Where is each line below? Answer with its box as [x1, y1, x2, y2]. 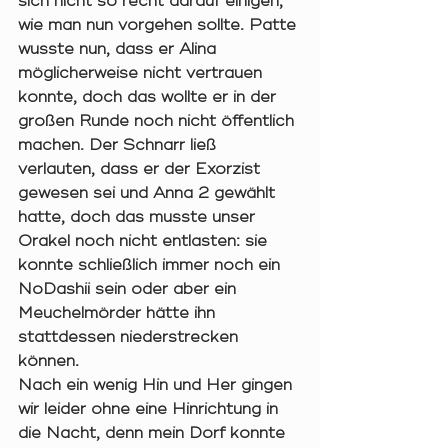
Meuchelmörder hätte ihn [18, 303, 220, 324]
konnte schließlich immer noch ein [18, 255, 285, 276]
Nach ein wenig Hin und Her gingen [18, 375, 297, 396]
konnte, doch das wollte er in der [18, 87, 281, 108]
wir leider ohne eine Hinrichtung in [18, 399, 283, 420]
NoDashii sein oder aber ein [18, 279, 241, 300]
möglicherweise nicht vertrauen [18, 63, 267, 84]
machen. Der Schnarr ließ [18, 135, 221, 156]
